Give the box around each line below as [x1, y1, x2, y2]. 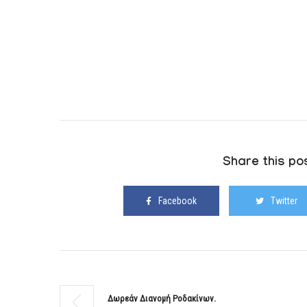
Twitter [271, 195, 297, 206]
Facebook [158, 195, 197, 206]
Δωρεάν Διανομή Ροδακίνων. [108, 293, 216, 304]
